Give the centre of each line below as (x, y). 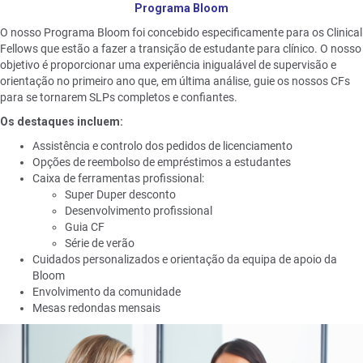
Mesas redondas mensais (96, 308)
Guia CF (85, 227)
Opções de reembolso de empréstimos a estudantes (162, 162)
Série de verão (100, 243)
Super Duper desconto (120, 195)
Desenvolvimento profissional (139, 211)
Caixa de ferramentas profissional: (118, 179)
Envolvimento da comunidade (107, 292)
